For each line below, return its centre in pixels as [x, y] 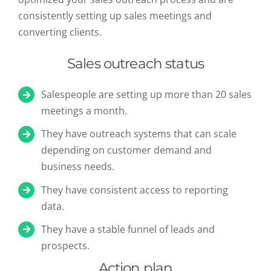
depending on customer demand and [127, 150]
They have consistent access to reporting [135, 190]
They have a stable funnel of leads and [128, 229]
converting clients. [61, 32]
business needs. [78, 167]
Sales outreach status [135, 64]
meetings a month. [84, 111]
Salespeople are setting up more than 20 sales [147, 95]
